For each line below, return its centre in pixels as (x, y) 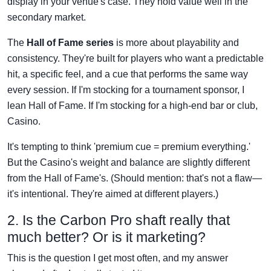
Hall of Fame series (70, 42)
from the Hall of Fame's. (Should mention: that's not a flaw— (135, 178)
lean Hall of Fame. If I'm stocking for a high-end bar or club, (132, 105)
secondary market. (47, 17)
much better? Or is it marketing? (106, 237)
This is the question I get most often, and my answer (118, 258)
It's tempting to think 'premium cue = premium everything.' (129, 146)
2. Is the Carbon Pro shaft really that (119, 220)
